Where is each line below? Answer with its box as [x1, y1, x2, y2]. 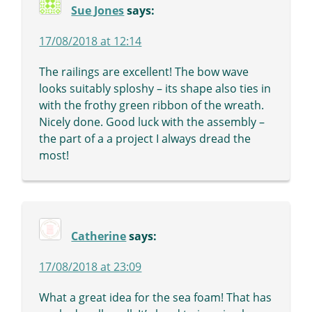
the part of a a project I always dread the [39, 131, 251, 147]
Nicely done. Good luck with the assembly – [39, 114, 265, 130]
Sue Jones [71, 3, 125, 19]
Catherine [71, 228, 127, 244]
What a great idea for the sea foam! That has [39, 290, 272, 306]
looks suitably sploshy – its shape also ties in [39, 81, 272, 97]
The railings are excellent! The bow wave [39, 64, 249, 80]
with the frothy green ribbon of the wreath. [39, 97, 265, 114]
